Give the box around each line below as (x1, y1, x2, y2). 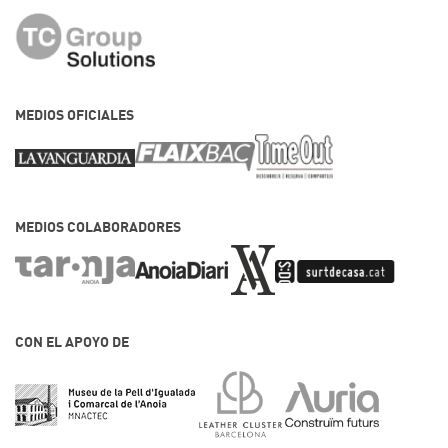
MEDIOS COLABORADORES (15, 217, 181, 236)
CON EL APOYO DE (15, 332, 129, 351)
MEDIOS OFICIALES (15, 106, 134, 125)
